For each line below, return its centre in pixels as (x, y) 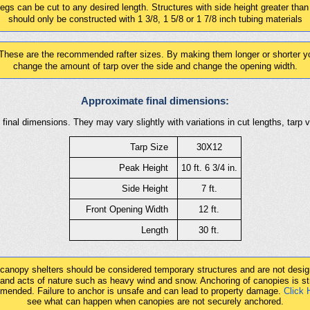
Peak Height (143, 167)
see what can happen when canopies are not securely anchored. (155, 302)
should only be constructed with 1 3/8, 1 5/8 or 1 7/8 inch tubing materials (155, 19)
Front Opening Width (127, 209)
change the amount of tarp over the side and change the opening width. (155, 66)
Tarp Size (149, 147)
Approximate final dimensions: (155, 100)
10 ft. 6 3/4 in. (209, 167)
